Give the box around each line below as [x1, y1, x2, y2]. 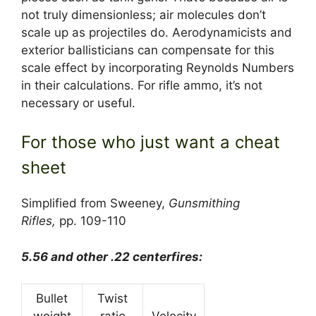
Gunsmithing [169, 196, 240, 211]
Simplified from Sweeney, [21, 196, 169, 211]
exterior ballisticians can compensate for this [21, 42, 274, 57]
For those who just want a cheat [21, 132, 280, 153]
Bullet [36, 291, 68, 306]
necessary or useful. [21, 95, 135, 110]
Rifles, [21, 214, 59, 229]
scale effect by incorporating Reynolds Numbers [21, 60, 294, 75]
